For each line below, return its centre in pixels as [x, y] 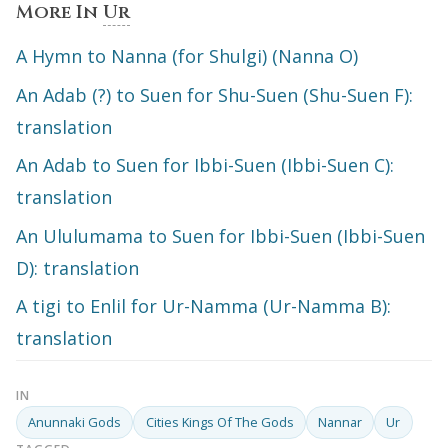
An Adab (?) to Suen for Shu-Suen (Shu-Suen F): [214, 94]
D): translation [77, 267]
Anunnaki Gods [75, 422]
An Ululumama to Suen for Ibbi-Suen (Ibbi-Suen [220, 235]
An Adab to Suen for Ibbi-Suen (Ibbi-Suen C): [205, 165]
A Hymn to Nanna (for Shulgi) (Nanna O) [187, 56]
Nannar [339, 422]
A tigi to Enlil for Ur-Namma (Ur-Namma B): [203, 306]
